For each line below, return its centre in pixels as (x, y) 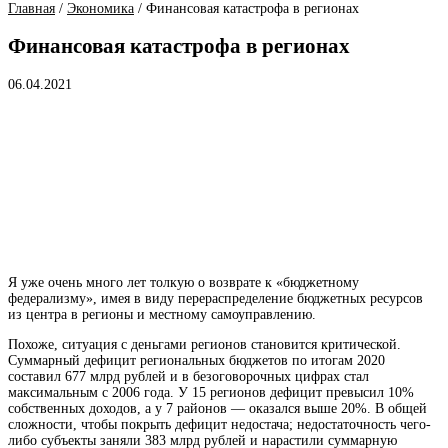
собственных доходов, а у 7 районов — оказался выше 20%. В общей (217, 408)
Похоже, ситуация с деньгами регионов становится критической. (204, 344)
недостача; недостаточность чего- (331, 424)
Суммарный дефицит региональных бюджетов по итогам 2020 (196, 360)
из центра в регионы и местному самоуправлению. (162, 314)
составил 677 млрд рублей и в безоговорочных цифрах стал (188, 376)
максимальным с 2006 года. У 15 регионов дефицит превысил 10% (211, 392)
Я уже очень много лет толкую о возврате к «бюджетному (183, 282)
